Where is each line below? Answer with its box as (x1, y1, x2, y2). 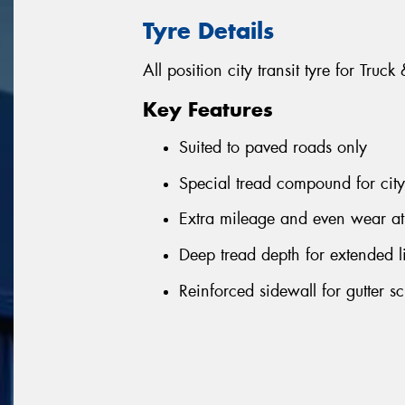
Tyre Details (143, 15, 274, 45)
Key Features (143, 96, 273, 122)
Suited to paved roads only (179, 137, 367, 159)
